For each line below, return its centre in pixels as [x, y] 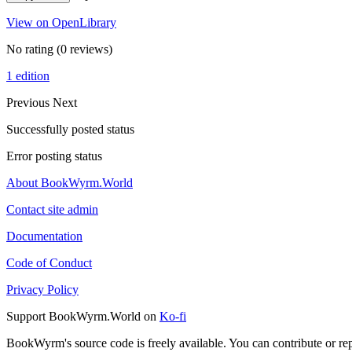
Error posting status [54, 156]
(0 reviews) [83, 49]
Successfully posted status [70, 129]
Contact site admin [52, 209]
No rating [30, 49]
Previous [29, 102]
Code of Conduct [49, 262]
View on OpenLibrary [61, 22]
